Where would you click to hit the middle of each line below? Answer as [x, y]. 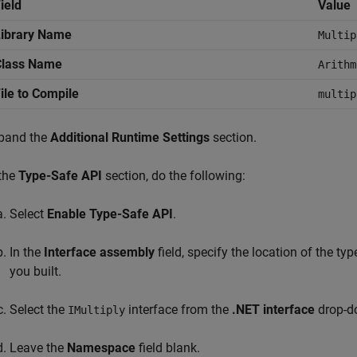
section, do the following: [174, 176]
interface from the [178, 310]
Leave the [38, 348]
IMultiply [96, 310]
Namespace [101, 348]
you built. [35, 271]
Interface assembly [99, 252]
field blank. [168, 348]
